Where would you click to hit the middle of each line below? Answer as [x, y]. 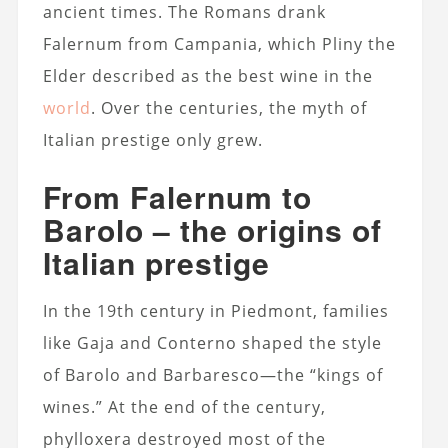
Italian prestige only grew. [152, 139]
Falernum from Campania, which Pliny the [219, 43]
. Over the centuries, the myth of [228, 107]
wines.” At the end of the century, [184, 406]
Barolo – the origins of [212, 229]
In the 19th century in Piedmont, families [215, 310]
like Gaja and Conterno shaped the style [212, 342]
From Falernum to [177, 196]
